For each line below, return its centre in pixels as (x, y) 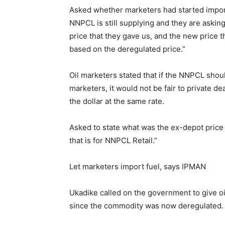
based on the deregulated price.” (127, 49)
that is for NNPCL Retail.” (113, 140)
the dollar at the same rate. (117, 101)
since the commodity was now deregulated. (146, 206)
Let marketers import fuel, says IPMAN (138, 166)
